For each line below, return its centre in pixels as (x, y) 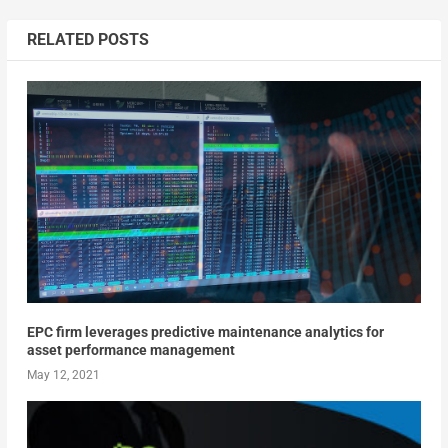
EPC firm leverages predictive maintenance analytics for (205, 331)
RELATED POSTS (87, 39)
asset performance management (130, 349)
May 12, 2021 (63, 374)
